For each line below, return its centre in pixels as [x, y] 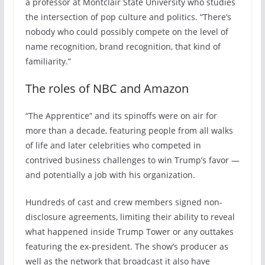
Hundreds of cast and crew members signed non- [124, 202]
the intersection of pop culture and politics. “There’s [128, 17]
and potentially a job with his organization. [110, 174]
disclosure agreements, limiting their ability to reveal [130, 216]
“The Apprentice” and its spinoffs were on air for [121, 115]
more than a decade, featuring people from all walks [129, 130]
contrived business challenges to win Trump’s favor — [132, 160]
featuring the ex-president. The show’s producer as [127, 246]
